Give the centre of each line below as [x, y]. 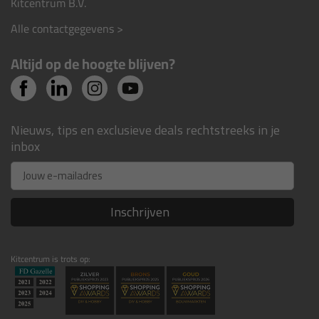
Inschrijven [140, 211]
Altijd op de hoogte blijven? [93, 63]
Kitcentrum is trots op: [51, 258]
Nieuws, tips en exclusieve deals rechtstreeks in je [145, 130]
